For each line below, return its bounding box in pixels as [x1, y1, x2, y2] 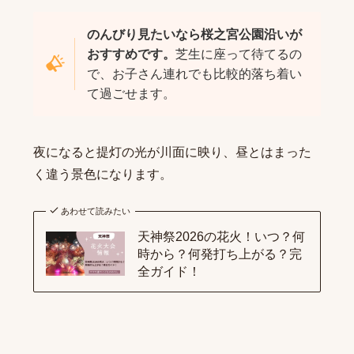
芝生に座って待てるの [175, 47, 302, 62]
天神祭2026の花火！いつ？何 [137, 229, 305, 244]
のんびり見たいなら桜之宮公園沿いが [86, 28, 302, 42]
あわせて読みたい [61, 206, 131, 217]
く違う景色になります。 [32, 168, 172, 182]
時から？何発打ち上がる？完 [137, 247, 302, 262]
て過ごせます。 [86, 87, 175, 101]
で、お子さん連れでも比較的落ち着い [86, 67, 302, 81]
